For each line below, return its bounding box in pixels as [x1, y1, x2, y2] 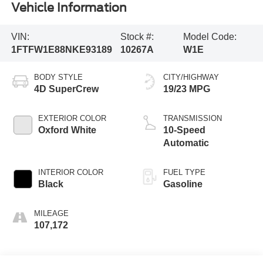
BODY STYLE [33, 73, 83, 82]
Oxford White [38, 125, 96, 136]
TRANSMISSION [163, 114, 222, 123]
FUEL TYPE [163, 168, 205, 177]
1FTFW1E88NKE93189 [11, 44, 112, 55]
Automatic [163, 138, 209, 149]
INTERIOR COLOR [38, 168, 103, 177]
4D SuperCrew [33, 84, 99, 95]
